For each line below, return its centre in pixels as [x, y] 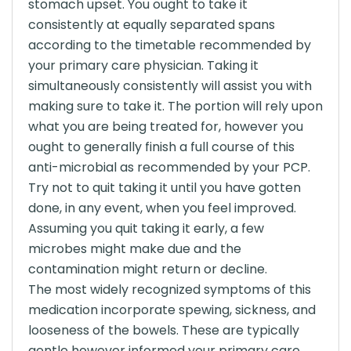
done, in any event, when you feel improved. [162, 208]
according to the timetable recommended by [170, 45]
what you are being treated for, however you [166, 127]
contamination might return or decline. [148, 269]
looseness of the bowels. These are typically [164, 330]
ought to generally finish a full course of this [161, 147]
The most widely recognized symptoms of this [170, 289]
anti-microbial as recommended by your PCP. [169, 167]
